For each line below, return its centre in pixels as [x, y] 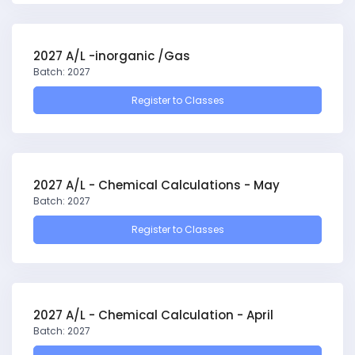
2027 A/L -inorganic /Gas [112, 55]
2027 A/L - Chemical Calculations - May [157, 185]
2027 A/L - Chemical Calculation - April [153, 315]
